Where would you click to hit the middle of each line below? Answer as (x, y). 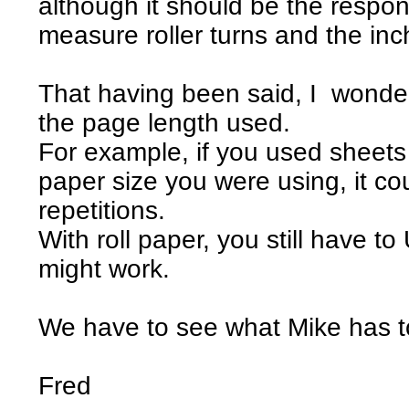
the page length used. (165, 122)
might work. (105, 268)
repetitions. (102, 210)
